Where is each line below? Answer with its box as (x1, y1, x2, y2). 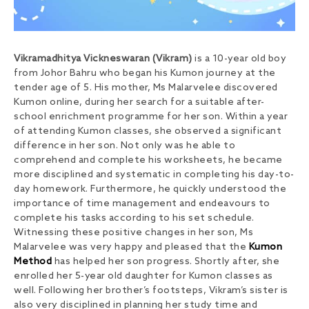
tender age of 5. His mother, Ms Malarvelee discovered (14, 82, 278, 94)
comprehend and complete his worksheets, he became (14, 154, 283, 167)
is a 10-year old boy (192, 53, 286, 66)
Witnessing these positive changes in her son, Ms (14, 227, 253, 239)
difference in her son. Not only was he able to (14, 140, 235, 152)
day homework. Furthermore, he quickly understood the (14, 183, 286, 196)
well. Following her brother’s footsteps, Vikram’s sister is (14, 285, 288, 297)
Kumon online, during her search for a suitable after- (14, 97, 265, 109)
